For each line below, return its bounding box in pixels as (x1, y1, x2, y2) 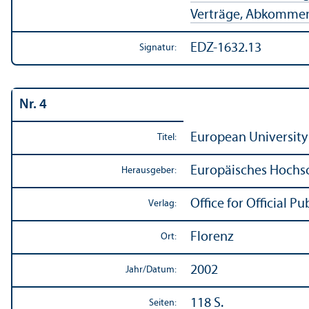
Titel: (157, 132, 177, 143)
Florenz (190, 230, 234, 244)
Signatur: (139, 42, 177, 53)
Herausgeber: (121, 165, 177, 176)
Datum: (146, 264, 177, 275)
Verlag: (148, 198, 177, 209)
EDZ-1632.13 (190, 41, 261, 55)
